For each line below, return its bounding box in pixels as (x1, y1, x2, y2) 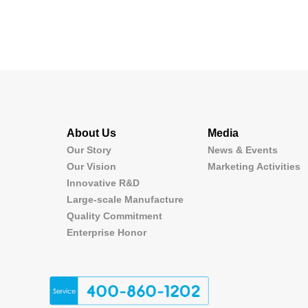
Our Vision (67, 160, 116, 172)
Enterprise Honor (67, 226, 146, 238)
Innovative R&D (67, 177, 140, 188)
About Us (67, 126, 116, 139)
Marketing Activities (208, 160, 300, 172)
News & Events (208, 144, 278, 155)
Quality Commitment (67, 210, 162, 221)
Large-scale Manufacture (67, 193, 184, 205)
